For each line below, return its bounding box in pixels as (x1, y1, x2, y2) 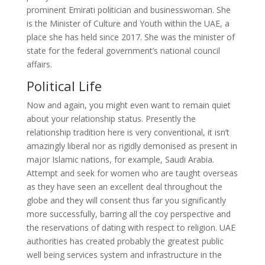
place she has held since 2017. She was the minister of (26, 31, 235, 43)
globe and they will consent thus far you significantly (26, 195, 226, 206)
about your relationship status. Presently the (26, 113, 196, 124)
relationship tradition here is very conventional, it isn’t (26, 127, 230, 138)
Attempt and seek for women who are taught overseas (26, 167, 238, 179)
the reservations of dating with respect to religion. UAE (26, 222, 235, 233)
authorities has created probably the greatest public (26, 235, 224, 247)
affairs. (26, 59, 52, 70)
